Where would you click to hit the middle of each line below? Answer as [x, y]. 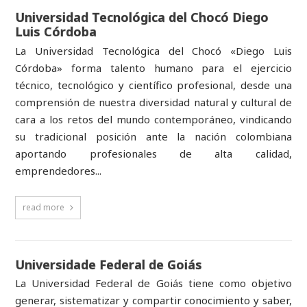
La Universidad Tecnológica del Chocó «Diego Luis [153, 50]
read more [44, 207]
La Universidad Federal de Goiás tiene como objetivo [153, 283]
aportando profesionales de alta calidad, [153, 153]
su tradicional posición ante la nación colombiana [153, 136]
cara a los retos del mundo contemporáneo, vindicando [153, 119]
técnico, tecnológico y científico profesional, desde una [153, 85]
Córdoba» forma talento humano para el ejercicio [153, 67]
